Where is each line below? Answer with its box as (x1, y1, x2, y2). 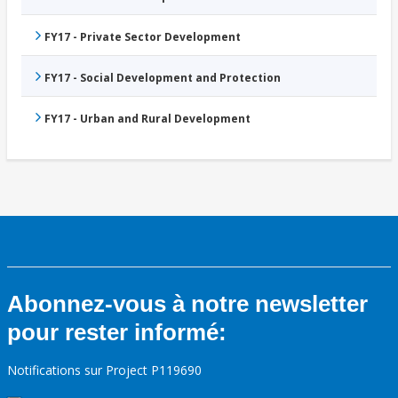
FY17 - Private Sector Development (44, 29, 241, 45)
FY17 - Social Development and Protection (44, 70, 281, 86)
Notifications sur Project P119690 (7, 362, 202, 379)
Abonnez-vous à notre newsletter (7, 291, 368, 318)
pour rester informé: (7, 319, 227, 346)
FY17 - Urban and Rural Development (44, 111, 251, 127)
